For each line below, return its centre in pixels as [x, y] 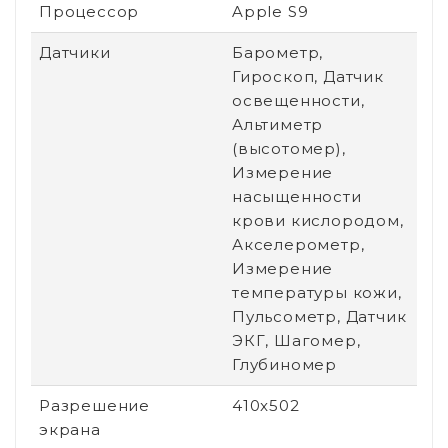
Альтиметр [278, 124]
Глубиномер [284, 364]
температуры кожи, [317, 292]
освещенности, [298, 100]
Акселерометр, [298, 244]
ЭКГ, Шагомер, [296, 340]
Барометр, [278, 52]
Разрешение [94, 405]
